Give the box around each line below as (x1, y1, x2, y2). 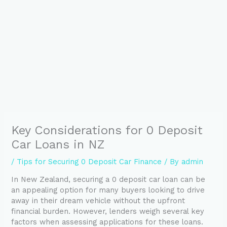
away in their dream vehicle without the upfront (11, 196, 185, 206)
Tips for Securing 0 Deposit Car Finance (17, 157, 162, 166)
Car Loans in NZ (11, 137, 105, 152)
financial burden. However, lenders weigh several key (11, 207, 205, 216)
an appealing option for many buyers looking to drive (11, 185, 205, 195)
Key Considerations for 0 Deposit (11, 123, 203, 137)
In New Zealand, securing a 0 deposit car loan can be (11, 175, 206, 184)
